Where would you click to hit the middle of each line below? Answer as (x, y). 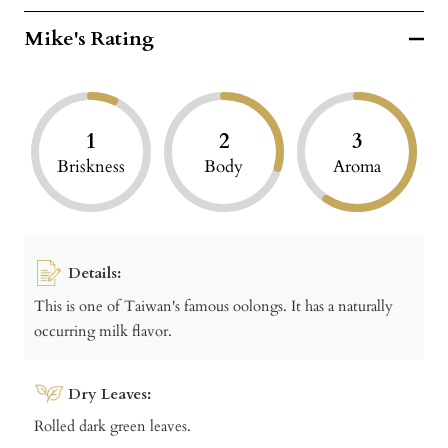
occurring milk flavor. (103, 330)
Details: (94, 272)
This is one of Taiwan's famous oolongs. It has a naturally (213, 305)
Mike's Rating (89, 39)
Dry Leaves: (109, 393)
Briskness (90, 167)
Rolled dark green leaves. (112, 425)
